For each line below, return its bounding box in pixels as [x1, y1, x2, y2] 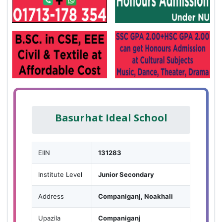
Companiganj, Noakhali [98, 192, 173, 200]
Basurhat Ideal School [55, 111, 167, 124]
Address [38, 192, 64, 200]
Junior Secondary [98, 170, 154, 178]
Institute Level [38, 170, 82, 178]
